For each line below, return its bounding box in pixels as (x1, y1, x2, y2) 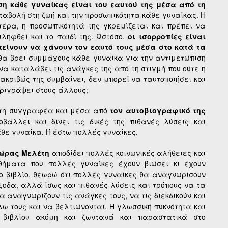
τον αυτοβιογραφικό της (110, 105, 206, 116)
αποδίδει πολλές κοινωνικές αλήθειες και (49, 148, 206, 158)
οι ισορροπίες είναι (128, 31, 206, 42)
